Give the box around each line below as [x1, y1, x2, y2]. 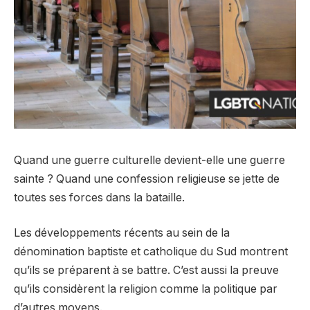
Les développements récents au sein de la [14, 226, 230, 240]
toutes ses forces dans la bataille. [14, 190, 185, 204]
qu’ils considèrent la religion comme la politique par [14, 282, 277, 296]
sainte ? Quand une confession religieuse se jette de [14, 172, 280, 185]
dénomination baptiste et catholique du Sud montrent [14, 245, 288, 259]
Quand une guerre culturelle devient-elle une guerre [14, 153, 285, 167]
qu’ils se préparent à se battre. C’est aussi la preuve [14, 264, 279, 277]
